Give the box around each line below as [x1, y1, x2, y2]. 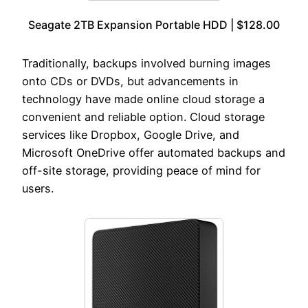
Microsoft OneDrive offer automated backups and [22, 146, 285, 160]
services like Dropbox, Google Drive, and [22, 128, 239, 142]
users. [22, 181, 54, 196]
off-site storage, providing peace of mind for [22, 164, 261, 178]
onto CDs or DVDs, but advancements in [22, 74, 239, 89]
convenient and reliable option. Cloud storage [22, 110, 265, 124]
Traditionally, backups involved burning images [22, 56, 271, 71]
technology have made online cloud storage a [22, 92, 265, 107]
